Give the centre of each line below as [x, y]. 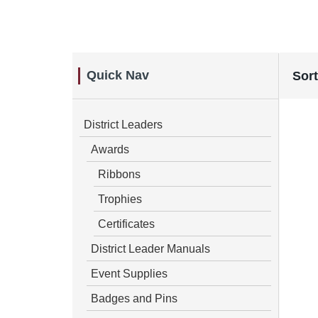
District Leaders [123, 124]
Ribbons [119, 174]
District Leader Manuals [150, 248]
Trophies [120, 198]
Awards [110, 149]
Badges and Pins [134, 298]
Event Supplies [129, 273]
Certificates [126, 223]
